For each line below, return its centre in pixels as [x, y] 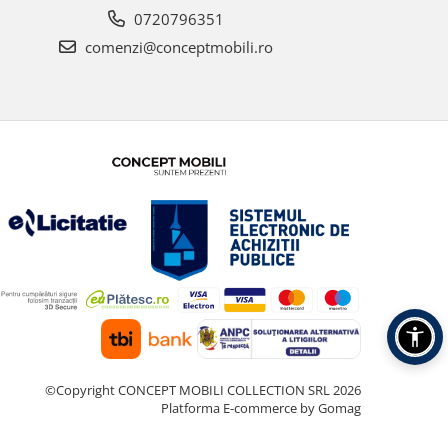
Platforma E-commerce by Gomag [261, 408]
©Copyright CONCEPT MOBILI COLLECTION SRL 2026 [203, 390]
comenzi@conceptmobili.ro [177, 47]
